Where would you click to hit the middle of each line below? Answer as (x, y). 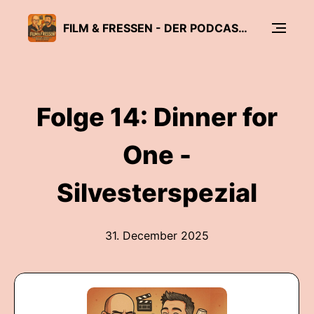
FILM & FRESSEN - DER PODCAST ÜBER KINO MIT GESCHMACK (243, 28)
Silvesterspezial (157, 193)
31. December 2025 (157, 235)
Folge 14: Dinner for (157, 117)
